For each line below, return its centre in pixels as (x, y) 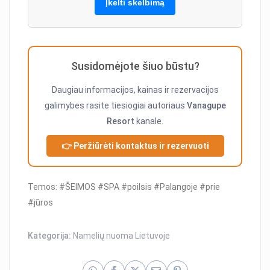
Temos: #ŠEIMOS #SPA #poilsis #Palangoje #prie (124, 187)
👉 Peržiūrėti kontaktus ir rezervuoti (135, 146)
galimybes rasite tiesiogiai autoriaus (115, 106)
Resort (121, 121)
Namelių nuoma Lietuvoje (122, 236)
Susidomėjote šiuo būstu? (135, 66)
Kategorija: (51, 236)
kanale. (149, 121)
